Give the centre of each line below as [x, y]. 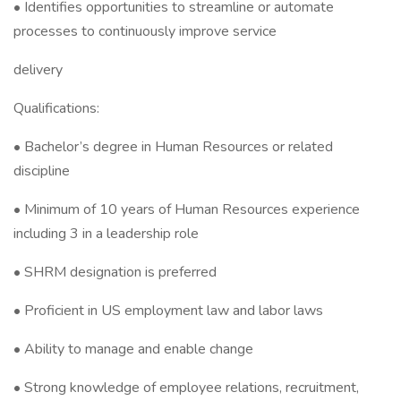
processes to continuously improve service [145, 31]
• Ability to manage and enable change [133, 349]
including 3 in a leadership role [106, 234]
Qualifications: [56, 108]
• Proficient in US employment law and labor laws [168, 311]
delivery [38, 70]
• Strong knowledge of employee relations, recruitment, [186, 388]
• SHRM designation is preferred [115, 272]
